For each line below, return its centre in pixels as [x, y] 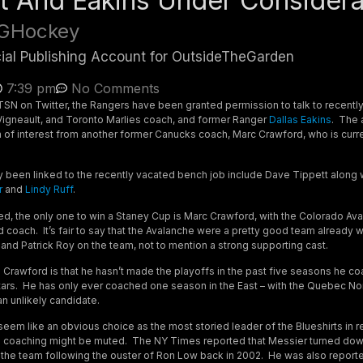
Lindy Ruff [49, 190]
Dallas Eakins [300, 119]
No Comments [115, 88]
